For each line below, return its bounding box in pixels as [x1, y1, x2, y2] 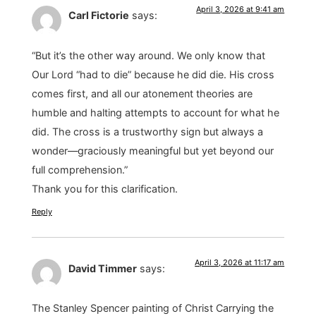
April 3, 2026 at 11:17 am [195, 257, 285, 267]
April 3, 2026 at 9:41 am [196, 4, 285, 15]
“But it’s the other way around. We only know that [31, 49, 265, 61]
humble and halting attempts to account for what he [31, 106, 279, 119]
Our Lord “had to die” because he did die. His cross [31, 68, 274, 80]
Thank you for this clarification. [31, 182, 178, 195]
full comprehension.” [31, 163, 128, 176]
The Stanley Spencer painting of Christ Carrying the [31, 302, 274, 315]
